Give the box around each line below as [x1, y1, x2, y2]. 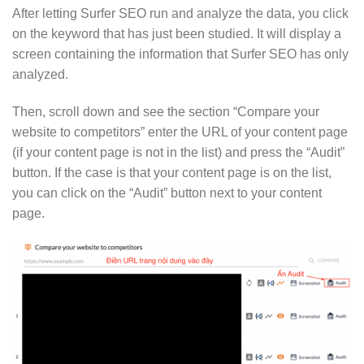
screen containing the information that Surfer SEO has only [12, 46, 349, 61]
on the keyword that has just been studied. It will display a [12, 26, 341, 41]
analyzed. [12, 67, 68, 81]
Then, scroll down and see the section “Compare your [12, 104, 319, 119]
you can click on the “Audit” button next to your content [12, 185, 322, 200]
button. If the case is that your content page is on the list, [12, 165, 331, 180]
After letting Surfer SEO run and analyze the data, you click [12, 6, 349, 20]
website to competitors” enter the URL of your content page [12, 124, 348, 139]
